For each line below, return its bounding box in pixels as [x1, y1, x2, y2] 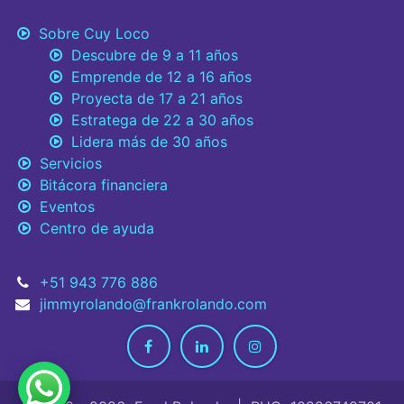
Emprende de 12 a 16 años [62, 68, 252, 87]
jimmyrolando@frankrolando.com [39, 295, 267, 314]
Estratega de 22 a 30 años [62, 111, 253, 130]
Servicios [31, 154, 102, 173]
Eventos [31, 197, 95, 216]
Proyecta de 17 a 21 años [62, 89, 243, 108]
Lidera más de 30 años [62, 133, 227, 151]
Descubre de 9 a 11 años [62, 46, 238, 65]
